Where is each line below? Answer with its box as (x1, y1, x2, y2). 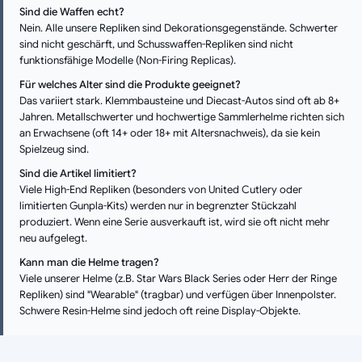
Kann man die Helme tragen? (19, 255, 159, 269)
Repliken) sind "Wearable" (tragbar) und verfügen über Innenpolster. (19, 287, 336, 301)
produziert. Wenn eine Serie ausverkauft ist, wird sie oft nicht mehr (19, 214, 330, 229)
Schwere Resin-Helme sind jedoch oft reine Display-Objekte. (19, 303, 301, 318)
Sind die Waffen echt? (19, 4, 124, 19)
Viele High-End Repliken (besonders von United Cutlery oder (19, 182, 302, 196)
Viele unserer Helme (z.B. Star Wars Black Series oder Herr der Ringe (19, 271, 337, 285)
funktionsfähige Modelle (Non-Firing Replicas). (19, 53, 236, 67)
